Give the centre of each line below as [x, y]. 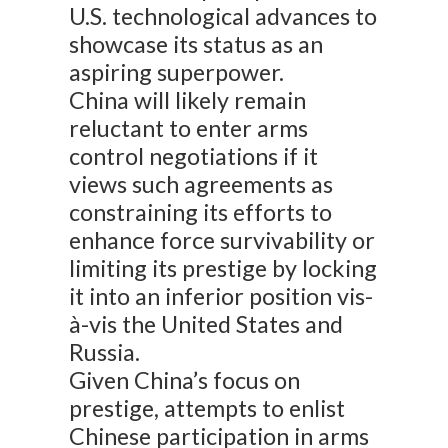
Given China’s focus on [185, 380]
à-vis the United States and [206, 324]
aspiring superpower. [177, 72]
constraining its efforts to [201, 212]
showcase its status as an [196, 44]
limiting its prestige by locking [223, 268]
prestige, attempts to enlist [207, 408]
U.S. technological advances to [223, 16]
